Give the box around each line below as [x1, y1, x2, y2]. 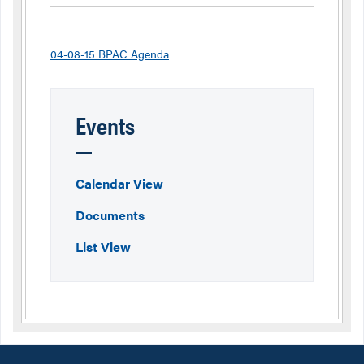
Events [76, 107, 135, 142]
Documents [76, 206, 145, 224]
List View [76, 237, 131, 256]
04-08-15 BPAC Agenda [50, 45, 169, 62]
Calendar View [76, 174, 163, 193]
